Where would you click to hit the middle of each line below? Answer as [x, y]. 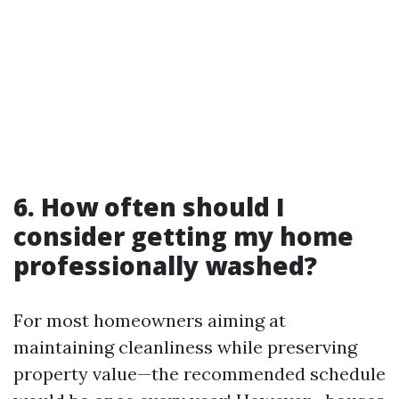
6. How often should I [149, 207]
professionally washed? [165, 265]
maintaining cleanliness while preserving [185, 347]
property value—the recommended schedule [199, 374]
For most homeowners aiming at [150, 320]
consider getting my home [183, 236]
